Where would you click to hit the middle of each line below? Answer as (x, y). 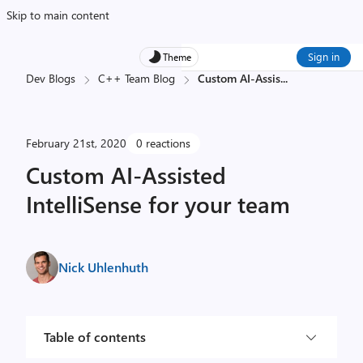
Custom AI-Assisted (126, 175)
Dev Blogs (51, 78)
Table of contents (95, 337)
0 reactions (163, 143)
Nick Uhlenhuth (103, 267)
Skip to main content (58, 15)
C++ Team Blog (137, 78)
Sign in (324, 56)
